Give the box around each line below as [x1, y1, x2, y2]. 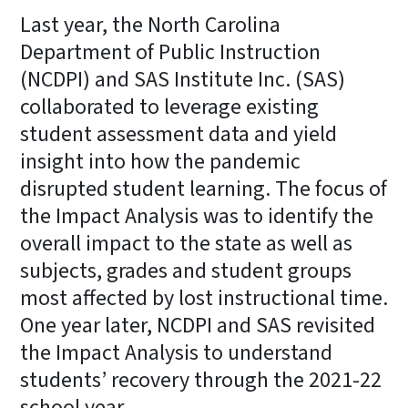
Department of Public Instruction [20, 36, 321, 68]
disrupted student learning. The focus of [20, 172, 387, 205]
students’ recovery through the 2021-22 [20, 363, 382, 396]
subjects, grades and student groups [20, 254, 352, 287]
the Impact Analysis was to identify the [20, 199, 373, 232]
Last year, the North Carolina [20, 8, 280, 41]
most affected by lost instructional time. [20, 281, 388, 314]
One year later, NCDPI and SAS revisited [20, 309, 375, 342]
